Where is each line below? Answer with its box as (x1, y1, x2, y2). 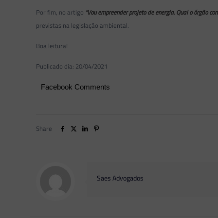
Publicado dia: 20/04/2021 (36, 61, 108, 71)
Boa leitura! (36, 41, 68, 51)
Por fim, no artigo (36, 7, 84, 17)
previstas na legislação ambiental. (36, 20, 129, 30)
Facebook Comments (41, 83, 110, 91)
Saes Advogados (97, 173, 144, 183)
